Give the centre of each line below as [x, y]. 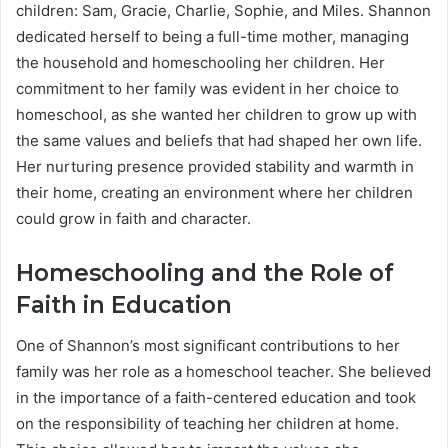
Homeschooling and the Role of [205, 273]
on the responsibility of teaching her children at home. [207, 423]
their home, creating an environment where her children [214, 193]
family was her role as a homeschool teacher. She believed [223, 371]
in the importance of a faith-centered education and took [216, 397]
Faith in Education [124, 305]
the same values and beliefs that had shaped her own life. [219, 141]
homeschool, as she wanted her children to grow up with [216, 115]
